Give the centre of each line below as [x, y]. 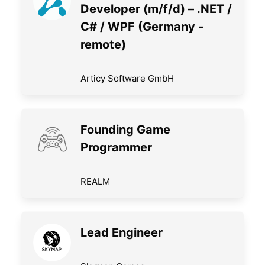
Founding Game [125, 130]
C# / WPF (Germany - [142, 27]
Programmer [116, 148]
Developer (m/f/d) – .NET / [156, 9]
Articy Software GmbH [127, 79]
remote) [103, 45]
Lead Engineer [122, 233]
